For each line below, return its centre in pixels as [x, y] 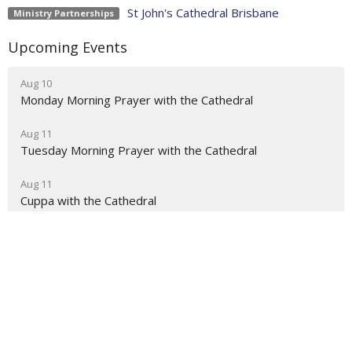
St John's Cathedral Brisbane [203, 13]
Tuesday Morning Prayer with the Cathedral [139, 150]
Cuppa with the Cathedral [88, 200]
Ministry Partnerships [63, 13]
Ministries [34, 308]
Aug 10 [36, 83]
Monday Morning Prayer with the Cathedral [137, 99]
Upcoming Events [68, 48]
